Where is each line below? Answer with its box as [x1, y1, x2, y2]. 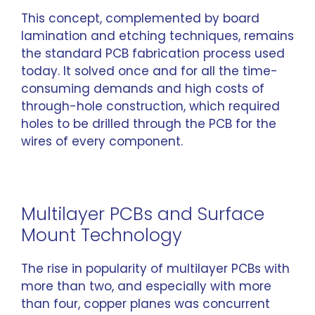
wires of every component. [21, 132, 183, 150]
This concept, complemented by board [21, 9, 259, 27]
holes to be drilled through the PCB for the [21, 115, 276, 132]
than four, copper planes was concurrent [21, 295, 270, 312]
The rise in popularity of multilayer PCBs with [21, 259, 290, 277]
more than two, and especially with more [21, 277, 271, 295]
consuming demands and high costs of [21, 79, 264, 97]
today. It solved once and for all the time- [21, 62, 278, 79]
